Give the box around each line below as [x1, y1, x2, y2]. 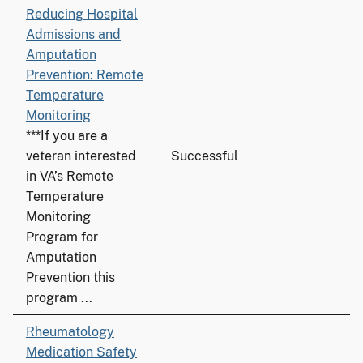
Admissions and [26, 27, 121, 42]
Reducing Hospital [26, 6, 138, 22]
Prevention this [26, 270, 115, 285]
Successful [171, 148, 238, 164]
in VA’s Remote [26, 169, 113, 184]
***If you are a [26, 128, 108, 143]
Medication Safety [26, 344, 137, 360]
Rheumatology [26, 324, 114, 340]
